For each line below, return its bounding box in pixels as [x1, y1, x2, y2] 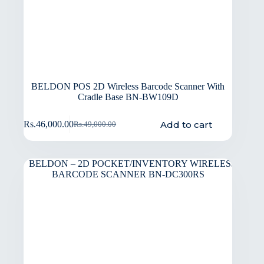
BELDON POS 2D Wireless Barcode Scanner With [31, 81, 225, 91]
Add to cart [160, 118, 212, 130]
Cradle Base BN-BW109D [77, 91, 179, 102]
